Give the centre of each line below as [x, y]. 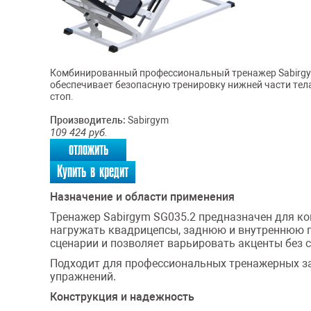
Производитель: [88, 120]
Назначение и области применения [142, 197]
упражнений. [83, 277]
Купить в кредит [93, 172]
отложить [88, 150]
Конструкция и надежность [122, 297]
